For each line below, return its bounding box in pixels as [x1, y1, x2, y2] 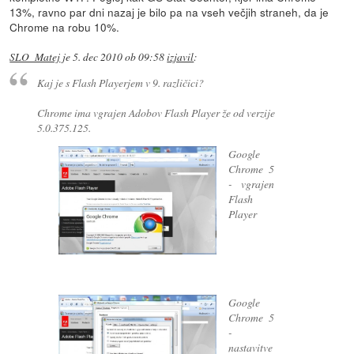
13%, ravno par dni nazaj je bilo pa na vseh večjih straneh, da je [9, 3, 330, 20]
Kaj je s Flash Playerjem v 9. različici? [36, 75, 204, 91]
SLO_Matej [9, 49, 61, 64]
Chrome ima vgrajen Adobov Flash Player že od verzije [36, 105, 275, 121]
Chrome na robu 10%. [9, 18, 120, 35]
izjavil [167, 49, 194, 64]
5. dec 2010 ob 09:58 [73, 49, 165, 64]
